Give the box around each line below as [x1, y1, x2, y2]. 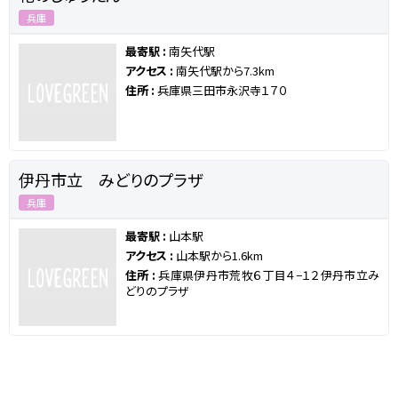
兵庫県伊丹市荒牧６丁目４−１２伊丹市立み [158, 267, 380, 284]
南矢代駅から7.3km [176, 62, 275, 80]
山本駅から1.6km [176, 247, 263, 265]
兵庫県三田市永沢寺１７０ [157, 82, 288, 99]
